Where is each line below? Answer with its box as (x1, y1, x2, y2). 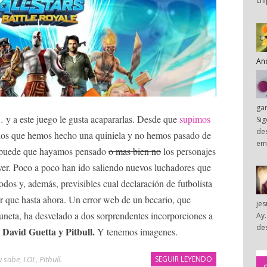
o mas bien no (108, 145, 161, 158)
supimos (179, 113, 210, 126)
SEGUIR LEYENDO (155, 254, 212, 265)
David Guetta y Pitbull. (2, 225, 95, 239)
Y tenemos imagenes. (95, 225, 178, 238)
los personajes (161, 145, 216, 158)
